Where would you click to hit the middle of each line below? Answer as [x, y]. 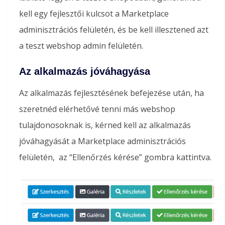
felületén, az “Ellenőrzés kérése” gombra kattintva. [116, 157]
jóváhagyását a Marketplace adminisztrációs [103, 141]
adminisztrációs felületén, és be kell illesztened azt [114, 30]
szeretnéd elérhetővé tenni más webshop [97, 109]
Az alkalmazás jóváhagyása [85, 71]
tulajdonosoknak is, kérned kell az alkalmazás [105, 125]
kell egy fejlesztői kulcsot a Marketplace [94, 14]
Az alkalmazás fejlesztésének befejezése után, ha [112, 93]
